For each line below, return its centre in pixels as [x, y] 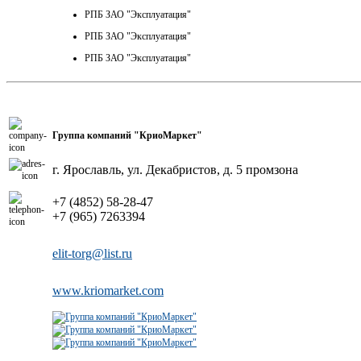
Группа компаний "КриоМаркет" [127, 135]
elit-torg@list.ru [92, 253]
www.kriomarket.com [108, 290]
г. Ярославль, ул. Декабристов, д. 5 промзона [175, 169]
